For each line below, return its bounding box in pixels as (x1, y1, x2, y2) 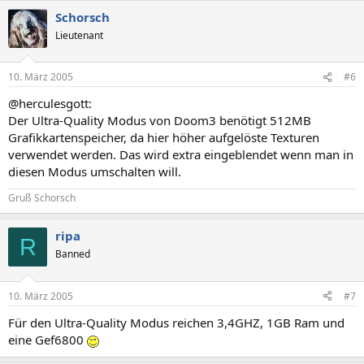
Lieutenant (55, 28, 103, 42)
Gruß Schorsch (8, 191, 76, 205)
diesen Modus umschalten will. (8, 163, 181, 180)
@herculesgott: (8, 95, 92, 111)
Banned (55, 247, 90, 261)
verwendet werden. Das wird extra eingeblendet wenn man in (8, 146, 353, 162)
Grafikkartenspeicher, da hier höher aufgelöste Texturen (8, 129, 319, 145)
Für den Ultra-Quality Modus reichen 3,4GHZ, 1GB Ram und (8, 314, 344, 331)
